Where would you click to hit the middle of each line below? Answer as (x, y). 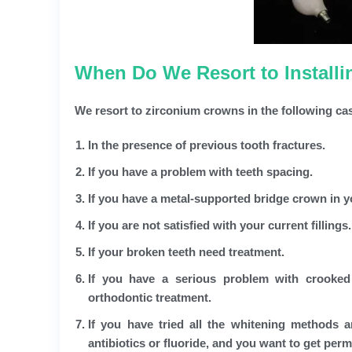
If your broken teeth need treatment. (186, 251)
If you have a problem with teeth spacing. (200, 171)
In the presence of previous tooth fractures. (207, 145)
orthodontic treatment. (150, 297)
